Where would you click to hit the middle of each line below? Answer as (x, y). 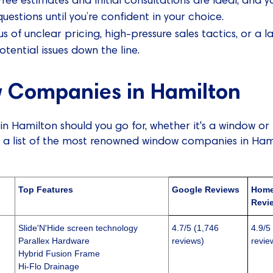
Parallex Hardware (54, 241)
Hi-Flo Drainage (49, 267)
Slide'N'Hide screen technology (78, 228)
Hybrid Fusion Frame (59, 254)
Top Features (46, 190)
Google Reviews (206, 190)
